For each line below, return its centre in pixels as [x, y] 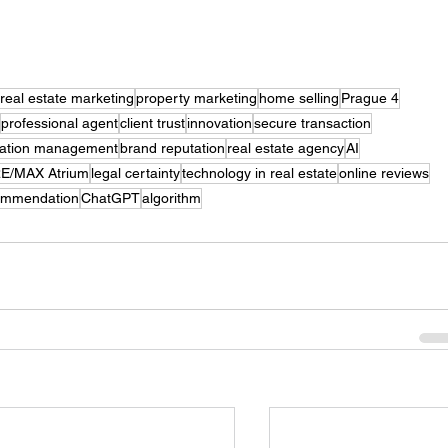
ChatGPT [111, 198]
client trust [153, 123]
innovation [220, 123]
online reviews [384, 173]
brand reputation [173, 148]
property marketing [197, 98]
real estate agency [286, 148]
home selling [299, 98]
